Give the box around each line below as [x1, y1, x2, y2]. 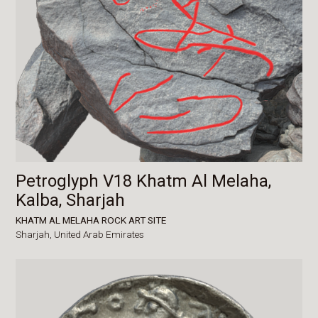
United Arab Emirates [54, 228, 145, 240]
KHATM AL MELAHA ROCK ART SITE [16, 214, 167, 226]
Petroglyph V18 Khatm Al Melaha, [16, 170, 272, 191]
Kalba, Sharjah [16, 190, 126, 210]
